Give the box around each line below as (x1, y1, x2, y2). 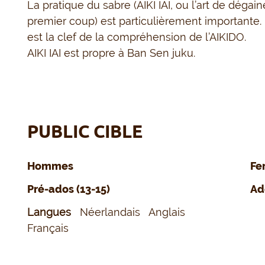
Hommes (27, 160, 74, 173)
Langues (27, 206, 75, 219)
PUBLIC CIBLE (27, 121, 143, 142)
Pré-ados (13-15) (27, 183, 111, 196)
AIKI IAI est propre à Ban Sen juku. (27, 47, 196, 60)
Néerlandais (80, 206, 147, 219)
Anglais (148, 206, 192, 219)
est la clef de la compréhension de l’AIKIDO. (27, 31, 247, 44)
